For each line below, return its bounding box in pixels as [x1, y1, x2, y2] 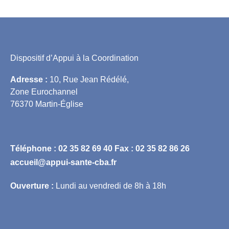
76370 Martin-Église [10, 99, 83, 108]
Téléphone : [10, 144, 58, 153]
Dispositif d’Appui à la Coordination [10, 53, 139, 62]
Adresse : [10, 75, 48, 84]
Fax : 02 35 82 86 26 [114, 144, 190, 153]
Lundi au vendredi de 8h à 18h [54, 181, 166, 190]
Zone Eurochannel [10, 87, 78, 96]
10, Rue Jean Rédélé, [48, 75, 129, 84]
